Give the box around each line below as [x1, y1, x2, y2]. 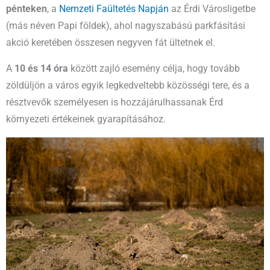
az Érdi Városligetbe [169, 3, 256, 14]
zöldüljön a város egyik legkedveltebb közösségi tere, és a [6, 80, 250, 92]
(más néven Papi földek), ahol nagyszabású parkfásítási [6, 20, 245, 31]
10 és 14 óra [14, 63, 68, 75]
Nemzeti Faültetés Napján [59, 3, 169, 14]
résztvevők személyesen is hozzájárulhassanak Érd [6, 97, 223, 108]
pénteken [6, 3, 47, 14]
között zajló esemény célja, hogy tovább [68, 63, 240, 75]
